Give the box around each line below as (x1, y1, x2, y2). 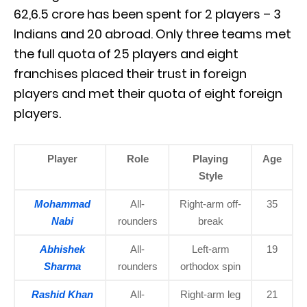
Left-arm (191, 243, 230, 255)
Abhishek (39, 243, 85, 255)
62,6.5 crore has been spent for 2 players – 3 (14, 5, 281, 23)
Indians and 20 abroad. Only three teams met (14, 25, 291, 42)
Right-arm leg (180, 288, 241, 300)
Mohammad (34, 197, 90, 210)
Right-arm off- (180, 197, 241, 210)
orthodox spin (180, 260, 241, 272)
